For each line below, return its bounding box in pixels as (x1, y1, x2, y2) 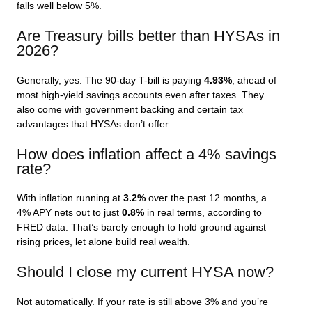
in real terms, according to (144, 208, 262, 219)
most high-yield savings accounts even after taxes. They (17, 89, 264, 100)
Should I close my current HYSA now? (17, 263, 274, 281)
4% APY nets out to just (17, 208, 122, 219)
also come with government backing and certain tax (17, 104, 243, 115)
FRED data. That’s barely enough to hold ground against (17, 222, 266, 233)
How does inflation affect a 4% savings (17, 145, 276, 163)
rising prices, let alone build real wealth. (17, 237, 190, 248)
